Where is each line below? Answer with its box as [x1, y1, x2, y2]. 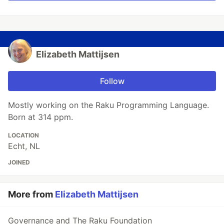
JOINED [8, 158, 30, 166]
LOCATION [8, 131, 39, 139]
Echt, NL [8, 140, 40, 151]
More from [8, 188, 55, 199]
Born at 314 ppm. [8, 111, 73, 122]
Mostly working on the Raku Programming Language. [8, 99, 209, 110]
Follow [99, 75, 124, 86]
